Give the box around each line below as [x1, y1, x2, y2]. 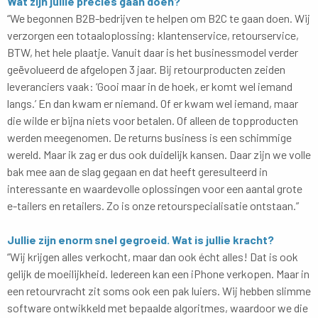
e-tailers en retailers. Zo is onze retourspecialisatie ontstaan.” [7, 198, 299, 212]
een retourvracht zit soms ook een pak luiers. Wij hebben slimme [7, 283, 311, 297]
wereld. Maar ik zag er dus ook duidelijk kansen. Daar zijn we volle [7, 147, 311, 161]
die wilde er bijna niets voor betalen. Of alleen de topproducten [7, 113, 298, 127]
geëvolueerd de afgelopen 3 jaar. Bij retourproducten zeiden [7, 62, 285, 76]
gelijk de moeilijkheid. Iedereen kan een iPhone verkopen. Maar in [7, 266, 309, 280]
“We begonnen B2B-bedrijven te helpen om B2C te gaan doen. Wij [7, 11, 310, 25]
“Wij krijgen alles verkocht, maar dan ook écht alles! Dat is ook [7, 249, 298, 263]
